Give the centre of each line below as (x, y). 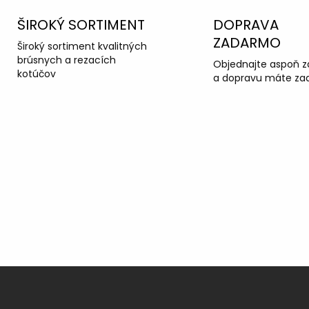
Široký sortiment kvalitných (82, 46)
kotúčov (36, 73)
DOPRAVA (246, 24)
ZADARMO (247, 42)
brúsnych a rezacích (66, 60)
